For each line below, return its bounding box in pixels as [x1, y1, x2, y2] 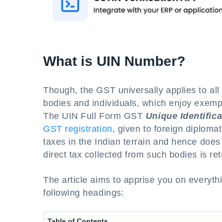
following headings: [43, 188, 124, 198]
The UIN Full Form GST [43, 111, 146, 121]
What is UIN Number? [43, 54, 185, 69]
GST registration [43, 124, 112, 134]
